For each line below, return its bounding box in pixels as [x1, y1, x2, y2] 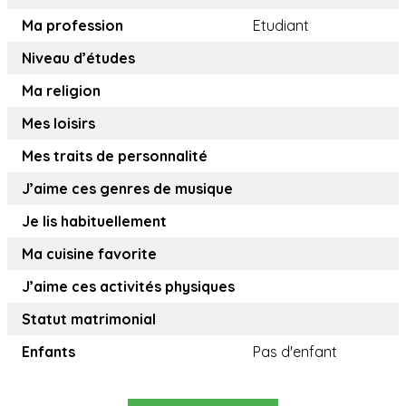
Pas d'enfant [253, 343, 337, 362]
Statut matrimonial [22, 310, 156, 329]
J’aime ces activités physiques [22, 277, 235, 296]
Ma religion [22, 82, 101, 101]
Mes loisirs [22, 114, 95, 133]
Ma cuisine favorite [22, 245, 157, 264]
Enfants [22, 343, 75, 362]
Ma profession [22, 16, 123, 35]
